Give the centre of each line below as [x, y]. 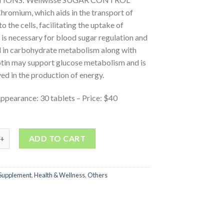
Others [97, 175]
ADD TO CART [57, 138]
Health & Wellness [59, 175]
